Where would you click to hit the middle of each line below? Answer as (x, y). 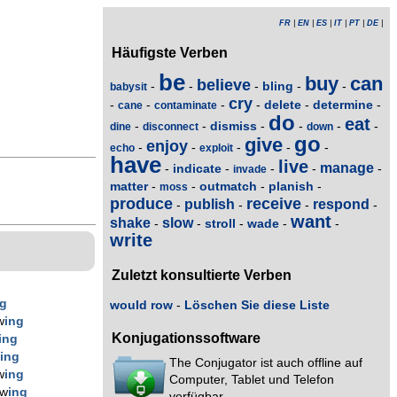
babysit (128, 86)
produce (141, 203)
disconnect (171, 126)
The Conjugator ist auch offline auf (266, 363)
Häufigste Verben (170, 53)
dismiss (234, 125)
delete (283, 104)
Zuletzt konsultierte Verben (202, 276)
